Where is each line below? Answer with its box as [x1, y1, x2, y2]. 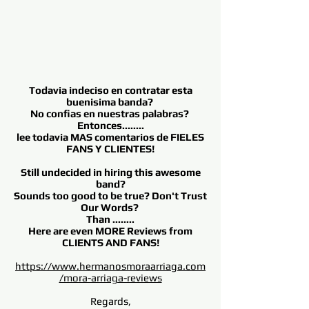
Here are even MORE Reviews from [28, 225, 192, 237]
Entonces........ [77, 119, 144, 131]
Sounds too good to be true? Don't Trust [14, 190, 207, 201]
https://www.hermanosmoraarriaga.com [15, 260, 206, 272]
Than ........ [86, 213, 134, 225]
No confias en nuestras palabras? [30, 108, 191, 119]
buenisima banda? [66, 96, 155, 108]
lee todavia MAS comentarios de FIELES [17, 131, 204, 143]
